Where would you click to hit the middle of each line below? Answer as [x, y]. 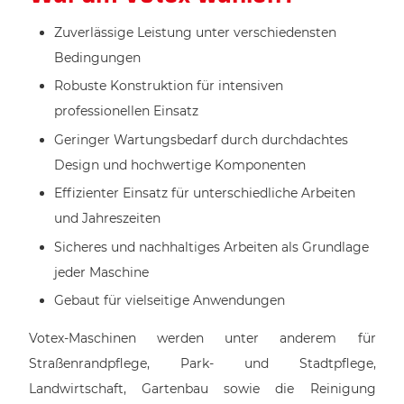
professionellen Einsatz [126, 111]
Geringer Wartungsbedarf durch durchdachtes [201, 139]
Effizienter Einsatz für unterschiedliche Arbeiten [204, 193]
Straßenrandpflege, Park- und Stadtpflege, [202, 364]
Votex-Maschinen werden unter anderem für [202, 339]
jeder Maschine [101, 272]
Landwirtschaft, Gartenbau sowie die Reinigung [202, 389]
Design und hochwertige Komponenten [179, 165]
